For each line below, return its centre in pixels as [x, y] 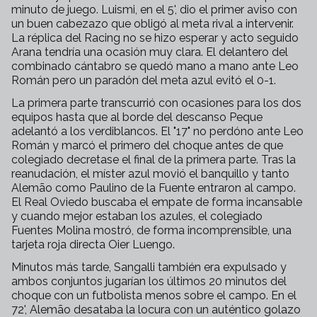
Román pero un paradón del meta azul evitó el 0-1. [145, 80]
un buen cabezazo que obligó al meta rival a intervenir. [152, 24]
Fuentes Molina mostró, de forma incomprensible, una [151, 230]
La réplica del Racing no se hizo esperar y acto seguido [155, 38]
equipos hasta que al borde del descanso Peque [137, 117]
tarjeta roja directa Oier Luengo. [94, 244]
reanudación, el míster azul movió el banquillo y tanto [150, 174]
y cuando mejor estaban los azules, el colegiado [137, 216]
